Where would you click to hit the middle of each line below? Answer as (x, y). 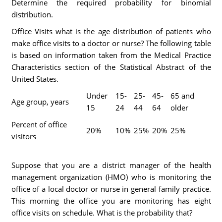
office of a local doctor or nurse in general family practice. (111, 189)
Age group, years (40, 102)
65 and (182, 96)
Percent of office (39, 124)
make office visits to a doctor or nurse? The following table (111, 43)
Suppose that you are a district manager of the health (111, 165)
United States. (35, 79)
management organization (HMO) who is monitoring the (111, 177)
